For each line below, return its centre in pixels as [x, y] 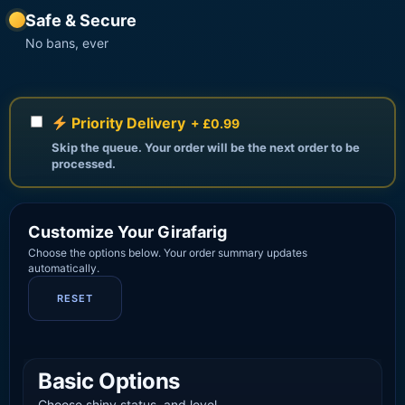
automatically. [64, 268]
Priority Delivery [127, 123]
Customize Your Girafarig [127, 232]
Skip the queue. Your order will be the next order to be [206, 148]
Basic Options [109, 381]
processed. [84, 164]
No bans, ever [67, 43]
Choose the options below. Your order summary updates [168, 253]
